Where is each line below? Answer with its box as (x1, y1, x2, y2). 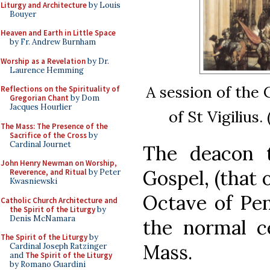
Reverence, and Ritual (10, 167, 87, 177)
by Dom (69, 93, 99, 103)
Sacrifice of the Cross (10, 130, 87, 140)
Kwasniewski (10, 176, 57, 186)
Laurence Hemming (10, 64, 84, 75)
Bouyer (10, 8, 36, 19)
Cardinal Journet (10, 139, 71, 149)
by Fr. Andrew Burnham (10, 37, 96, 47)
